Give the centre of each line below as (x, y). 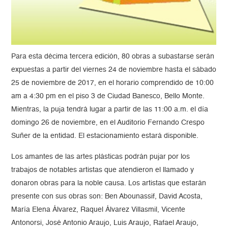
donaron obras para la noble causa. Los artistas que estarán (109, 183)
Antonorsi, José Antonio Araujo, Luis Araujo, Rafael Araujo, (105, 223)
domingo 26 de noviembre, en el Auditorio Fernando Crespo (108, 123)
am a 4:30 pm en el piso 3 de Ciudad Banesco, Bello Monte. (108, 96)
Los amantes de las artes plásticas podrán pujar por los (101, 157)
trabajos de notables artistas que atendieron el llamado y (103, 170)
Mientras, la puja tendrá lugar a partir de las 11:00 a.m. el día (110, 110)
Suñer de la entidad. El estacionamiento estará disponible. (105, 136)
